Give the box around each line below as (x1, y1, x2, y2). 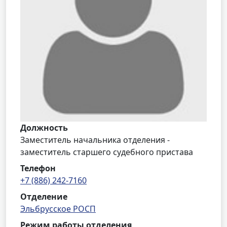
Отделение (20, 191, 67, 202)
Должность (20, 122, 68, 133)
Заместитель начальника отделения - (20, 134, 170, 145)
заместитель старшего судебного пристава (20, 146, 193, 158)
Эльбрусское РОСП (20, 203, 96, 214)
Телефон (20, 163, 56, 174)
